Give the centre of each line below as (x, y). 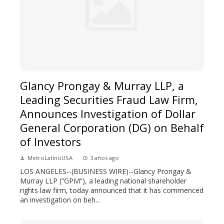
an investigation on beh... (60, 199)
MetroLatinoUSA (50, 157)
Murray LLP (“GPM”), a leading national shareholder (103, 180)
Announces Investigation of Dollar (108, 113)
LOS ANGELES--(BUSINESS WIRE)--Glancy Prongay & (106, 171)
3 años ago (104, 157)
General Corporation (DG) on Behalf (112, 127)
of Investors (50, 141)
